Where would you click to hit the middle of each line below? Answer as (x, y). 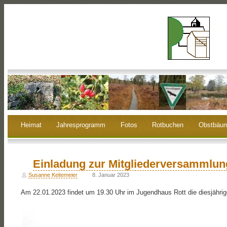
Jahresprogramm (81, 125)
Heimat (31, 125)
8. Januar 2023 (110, 175)
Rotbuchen (168, 125)
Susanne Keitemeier (53, 175)
